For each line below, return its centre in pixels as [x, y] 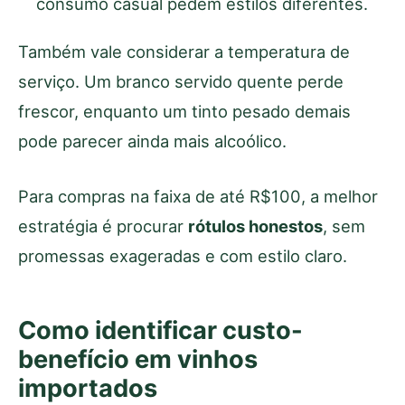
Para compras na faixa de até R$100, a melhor [198, 197]
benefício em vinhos [138, 360]
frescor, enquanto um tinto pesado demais [184, 112]
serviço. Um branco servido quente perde [181, 82]
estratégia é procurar [103, 226]
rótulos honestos [255, 226]
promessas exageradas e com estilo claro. [183, 256]
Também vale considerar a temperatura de [184, 52]
